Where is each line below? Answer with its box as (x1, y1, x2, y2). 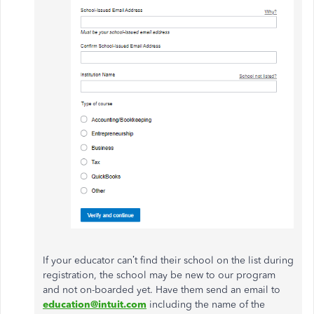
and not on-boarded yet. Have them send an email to (43, 283, 280, 296)
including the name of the (146, 298, 265, 310)
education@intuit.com (43, 298, 146, 310)
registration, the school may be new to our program (43, 268, 275, 281)
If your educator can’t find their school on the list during (43, 254, 294, 266)
